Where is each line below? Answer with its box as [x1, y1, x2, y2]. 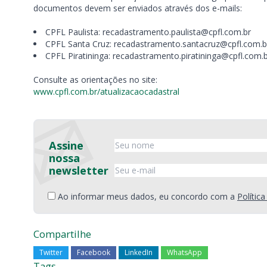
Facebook [77, 247, 110, 257]
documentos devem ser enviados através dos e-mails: [33, 2, 242, 14]
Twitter [39, 247, 63, 257]
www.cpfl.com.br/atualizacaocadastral [33, 86, 179, 97]
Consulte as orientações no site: [33, 74, 157, 85]
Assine [49, 138, 83, 153]
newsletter [49, 163, 108, 178]
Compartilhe [33, 227, 91, 241]
